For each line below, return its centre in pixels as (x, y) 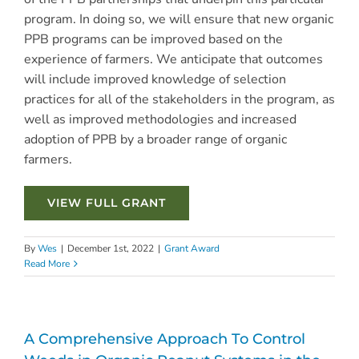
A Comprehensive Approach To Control (165, 339)
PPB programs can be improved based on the (153, 39)
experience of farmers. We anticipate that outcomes (173, 59)
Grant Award (192, 248)
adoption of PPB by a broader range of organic (155, 139)
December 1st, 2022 (111, 248)
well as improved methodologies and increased (160, 119)
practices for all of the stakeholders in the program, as (179, 99)
